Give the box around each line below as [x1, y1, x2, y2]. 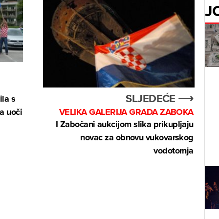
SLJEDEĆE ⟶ [126, 90, 194, 106]
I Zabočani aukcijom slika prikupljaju [55, 117, 194, 131]
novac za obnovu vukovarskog [80, 131, 194, 144]
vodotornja [153, 144, 194, 157]
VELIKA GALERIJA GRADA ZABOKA [59, 105, 194, 118]
